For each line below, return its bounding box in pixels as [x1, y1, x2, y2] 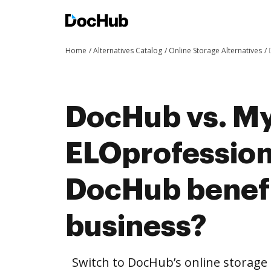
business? [65, 212, 206, 241]
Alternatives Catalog [93, 45, 162, 56]
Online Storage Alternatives [169, 45, 262, 56]
